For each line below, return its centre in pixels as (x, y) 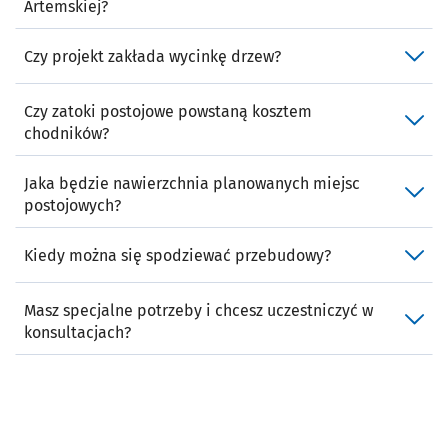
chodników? (66, 134)
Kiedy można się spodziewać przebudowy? (177, 256)
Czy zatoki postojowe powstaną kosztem (168, 112)
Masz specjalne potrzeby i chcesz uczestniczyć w (198, 311)
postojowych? (72, 206)
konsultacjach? (77, 333)
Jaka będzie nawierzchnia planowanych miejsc (192, 184)
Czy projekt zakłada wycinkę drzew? (152, 57)
